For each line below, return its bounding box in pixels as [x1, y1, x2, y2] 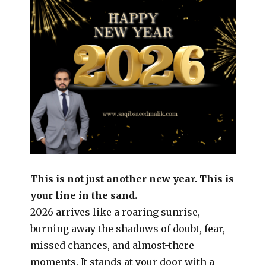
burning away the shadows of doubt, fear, [30, 222, 226, 235]
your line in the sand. [30, 189, 138, 201]
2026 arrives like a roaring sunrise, [30, 205, 201, 218]
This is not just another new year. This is [30, 172, 235, 185]
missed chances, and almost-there [30, 239, 195, 251]
